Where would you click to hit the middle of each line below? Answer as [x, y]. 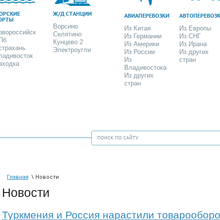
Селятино [68, 34]
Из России [139, 52]
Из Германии [143, 36]
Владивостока [145, 67]
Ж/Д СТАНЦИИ [73, 13]
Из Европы [195, 28]
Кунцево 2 [68, 42]
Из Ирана [193, 44]
